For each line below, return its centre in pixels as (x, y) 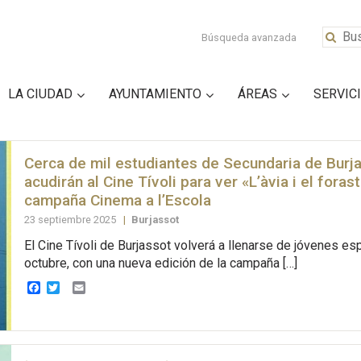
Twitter (79, 287)
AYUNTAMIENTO (155, 93)
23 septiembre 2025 (71, 219)
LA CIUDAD (40, 93)
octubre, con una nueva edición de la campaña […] (160, 263)
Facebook (68, 287)
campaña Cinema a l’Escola (117, 200)
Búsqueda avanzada (249, 37)
